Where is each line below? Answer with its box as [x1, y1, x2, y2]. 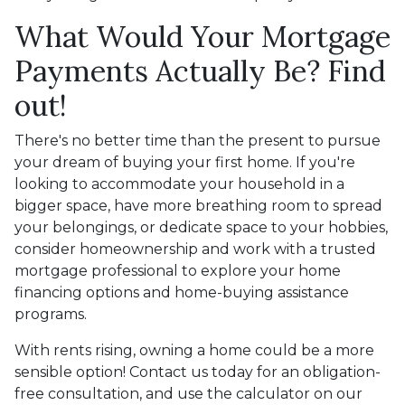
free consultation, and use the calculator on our [14, 385, 363, 402]
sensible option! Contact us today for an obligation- [14, 363, 381, 381]
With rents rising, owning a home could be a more [14, 342, 374, 359]
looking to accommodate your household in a [14, 175, 344, 193]
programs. [14, 306, 87, 323]
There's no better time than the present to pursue [14, 132, 381, 149]
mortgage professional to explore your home [14, 262, 341, 279]
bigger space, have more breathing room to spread [14, 197, 382, 214]
